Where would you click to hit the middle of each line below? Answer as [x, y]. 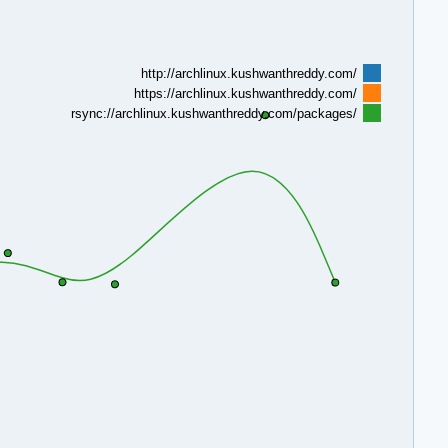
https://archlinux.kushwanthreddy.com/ [245, 93]
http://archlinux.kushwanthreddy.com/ [248, 73]
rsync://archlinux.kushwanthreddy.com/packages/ [213, 113]
